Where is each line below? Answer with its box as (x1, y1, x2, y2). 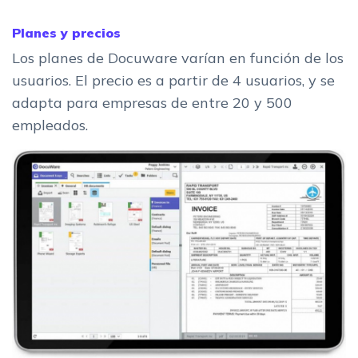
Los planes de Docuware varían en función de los (12, 48, 344, 67)
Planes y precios (12, 24, 121, 41)
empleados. (12, 115, 88, 134)
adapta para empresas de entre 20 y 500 (12, 93, 292, 112)
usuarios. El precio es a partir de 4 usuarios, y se (12, 70, 335, 89)
